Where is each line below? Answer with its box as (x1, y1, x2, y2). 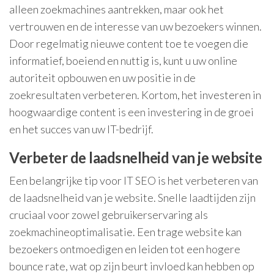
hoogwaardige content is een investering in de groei (9, 105, 254, 119)
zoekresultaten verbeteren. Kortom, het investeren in (9, 88, 261, 102)
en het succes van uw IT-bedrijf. (9, 122, 154, 136)
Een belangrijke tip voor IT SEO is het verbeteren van (9, 174, 258, 187)
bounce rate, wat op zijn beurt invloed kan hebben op (9, 259, 254, 273)
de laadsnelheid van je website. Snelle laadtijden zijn (9, 191, 256, 204)
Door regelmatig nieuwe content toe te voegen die (9, 37, 248, 50)
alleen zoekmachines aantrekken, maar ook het (9, 2, 224, 16)
